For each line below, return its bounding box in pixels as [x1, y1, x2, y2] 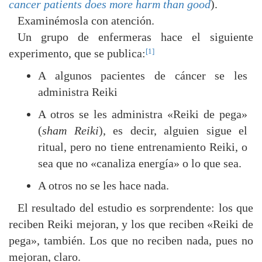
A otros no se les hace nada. [38, 179, 169, 192]
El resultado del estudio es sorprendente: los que [17, 201, 253, 214]
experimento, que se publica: [9, 47, 146, 60]
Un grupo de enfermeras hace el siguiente [17, 30, 253, 43]
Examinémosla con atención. [17, 14, 154, 27]
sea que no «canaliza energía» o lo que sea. [38, 157, 242, 170]
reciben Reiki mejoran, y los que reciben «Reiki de [9, 218, 253, 230]
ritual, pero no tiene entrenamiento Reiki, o [38, 140, 247, 153]
